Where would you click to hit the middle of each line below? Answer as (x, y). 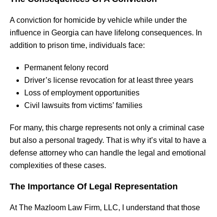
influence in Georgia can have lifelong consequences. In (106, 32)
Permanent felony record (66, 67)
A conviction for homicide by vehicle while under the (98, 20)
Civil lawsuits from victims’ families (83, 105)
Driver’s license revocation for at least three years (109, 80)
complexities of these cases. (58, 165)
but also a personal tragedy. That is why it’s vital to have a (108, 140)
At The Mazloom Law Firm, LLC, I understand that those (105, 207)
